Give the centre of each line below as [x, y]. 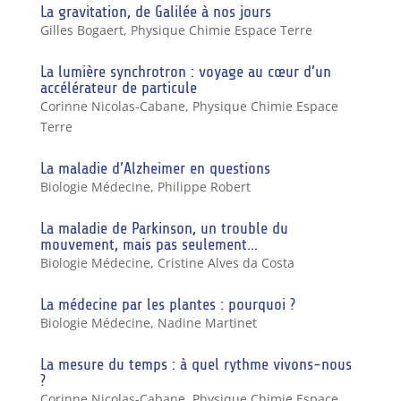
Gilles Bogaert [81, 30]
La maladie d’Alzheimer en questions [155, 168]
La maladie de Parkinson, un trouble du [164, 228]
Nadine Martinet [207, 322]
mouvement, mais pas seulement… [149, 244]
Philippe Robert [204, 186]
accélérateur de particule [118, 87]
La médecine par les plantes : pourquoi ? [167, 304]
